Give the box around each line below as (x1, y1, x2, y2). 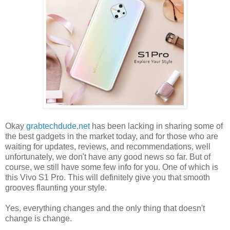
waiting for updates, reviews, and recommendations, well (5, 142, 210, 151)
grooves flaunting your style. (5, 183, 107, 192)
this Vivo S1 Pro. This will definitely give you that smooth (5, 172, 210, 182)
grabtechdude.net (26, 121, 90, 130)
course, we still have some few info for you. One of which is (5, 162, 218, 171)
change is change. (5, 214, 72, 223)
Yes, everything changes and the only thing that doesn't (5, 203, 205, 213)
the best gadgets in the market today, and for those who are (5, 131, 218, 141)
